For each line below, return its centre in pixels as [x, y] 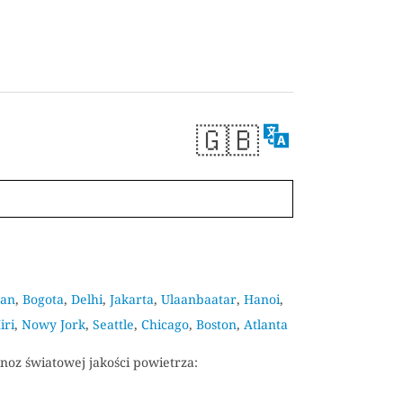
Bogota [43, 299]
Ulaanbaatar [199, 299]
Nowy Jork [53, 324]
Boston [216, 324]
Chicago [165, 324]
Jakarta [132, 299]
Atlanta [265, 324]
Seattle [113, 324]
